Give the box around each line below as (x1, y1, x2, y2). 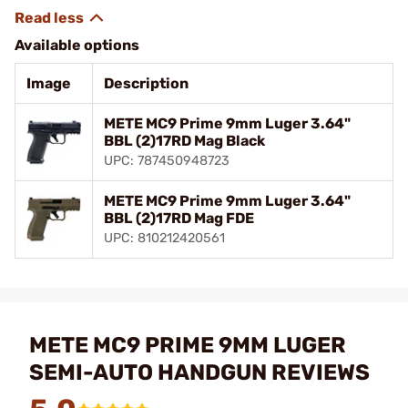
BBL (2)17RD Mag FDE (104, 209, 254, 227)
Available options (15, 36, 139, 54)
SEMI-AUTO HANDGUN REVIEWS (29, 359, 370, 385)
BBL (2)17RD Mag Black (104, 131, 265, 149)
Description (104, 74, 189, 92)
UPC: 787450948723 (104, 152, 229, 168)
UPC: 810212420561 (104, 229, 225, 246)
